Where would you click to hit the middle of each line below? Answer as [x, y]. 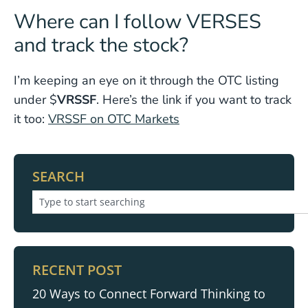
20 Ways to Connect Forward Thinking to [149, 294]
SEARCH [58, 176]
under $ [35, 100]
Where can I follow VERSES [137, 22]
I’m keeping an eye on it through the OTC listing [146, 80]
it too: [29, 119]
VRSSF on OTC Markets [114, 119]
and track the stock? [101, 45]
